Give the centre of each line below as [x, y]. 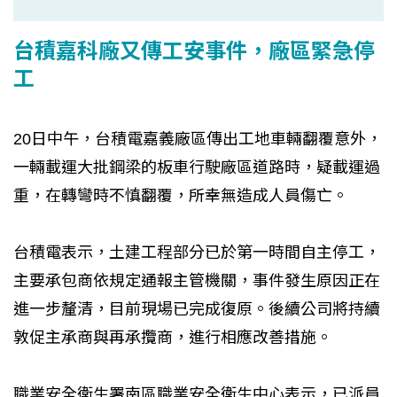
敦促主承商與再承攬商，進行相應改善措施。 [173, 337]
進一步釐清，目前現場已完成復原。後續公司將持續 [197, 309]
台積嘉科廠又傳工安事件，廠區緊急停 [194, 49]
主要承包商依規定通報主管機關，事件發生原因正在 [197, 280]
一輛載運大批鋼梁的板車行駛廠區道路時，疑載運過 [197, 167]
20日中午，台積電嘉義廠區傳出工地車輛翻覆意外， [198, 139]
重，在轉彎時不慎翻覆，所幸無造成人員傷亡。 [181, 195]
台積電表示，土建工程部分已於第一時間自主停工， [197, 252]
